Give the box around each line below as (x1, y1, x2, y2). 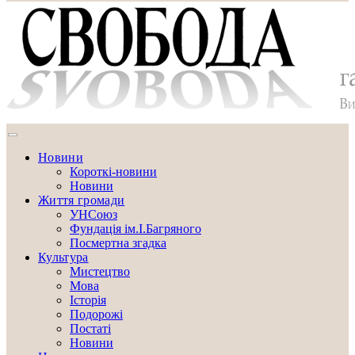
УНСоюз (70, 208, 117, 221)
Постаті (70, 322, 111, 335)
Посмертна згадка (70, 236, 166, 250)
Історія (70, 293, 106, 307)
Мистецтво (70, 265, 130, 278)
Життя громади (38, 193, 125, 207)
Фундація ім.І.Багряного (70, 222, 201, 235)
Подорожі (70, 307, 123, 321)
